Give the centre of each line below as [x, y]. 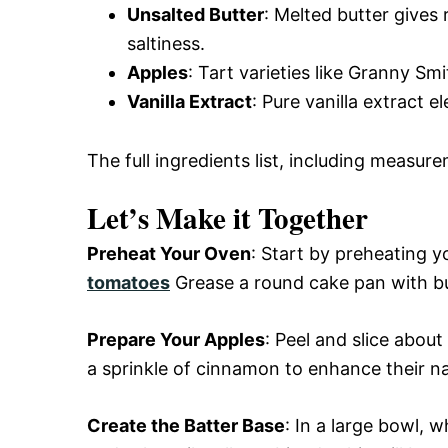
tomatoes [128, 283]
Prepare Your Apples [176, 340]
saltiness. [166, 44]
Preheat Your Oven [169, 254]
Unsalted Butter [195, 15]
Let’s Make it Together [227, 218]
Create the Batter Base [186, 426]
